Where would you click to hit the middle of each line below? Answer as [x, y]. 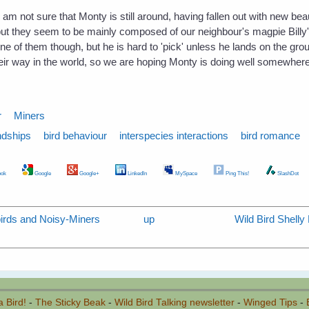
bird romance [271, 136]
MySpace [185, 173]
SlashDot [287, 173]
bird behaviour [76, 136]
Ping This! [236, 173]
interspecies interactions [174, 136]
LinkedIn [136, 173]
